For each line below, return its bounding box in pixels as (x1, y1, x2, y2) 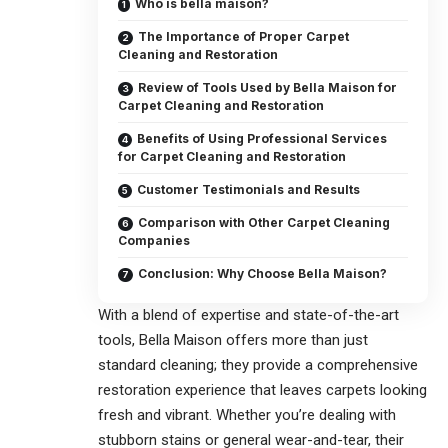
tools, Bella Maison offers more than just (98, 331, 368, 350)
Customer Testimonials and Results (137, 182, 360, 198)
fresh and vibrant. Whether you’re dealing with (98, 406, 396, 425)
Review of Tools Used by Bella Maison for (138, 80, 397, 96)
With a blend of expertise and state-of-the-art (98, 306, 399, 325)
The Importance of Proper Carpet (138, 29, 349, 45)
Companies (118, 233, 190, 249)
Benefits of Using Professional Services (137, 131, 387, 147)
